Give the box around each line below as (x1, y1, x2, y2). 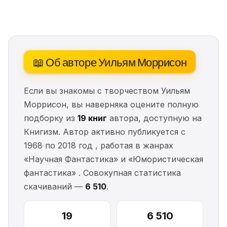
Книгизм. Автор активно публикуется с (24, 127, 185, 137)
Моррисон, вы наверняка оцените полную (24, 99, 199, 109)
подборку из (24, 113, 78, 123)
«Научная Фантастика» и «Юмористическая (24, 154, 203, 164)
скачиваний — (24, 181, 85, 192)
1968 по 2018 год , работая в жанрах (24, 140, 173, 150)
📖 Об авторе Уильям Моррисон (33, 53, 187, 69)
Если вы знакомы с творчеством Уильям (24, 86, 190, 96)
